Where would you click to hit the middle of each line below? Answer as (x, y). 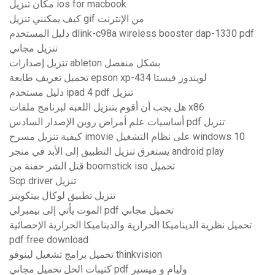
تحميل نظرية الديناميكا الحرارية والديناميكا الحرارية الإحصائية (130, 225)
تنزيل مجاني (33, 48)
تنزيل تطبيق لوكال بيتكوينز (62, 196)
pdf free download (49, 240)
